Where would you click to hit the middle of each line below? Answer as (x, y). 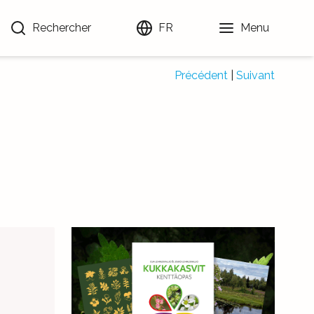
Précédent (201, 75)
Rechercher (62, 28)
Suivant (255, 75)
